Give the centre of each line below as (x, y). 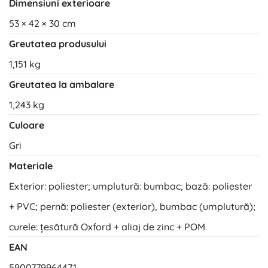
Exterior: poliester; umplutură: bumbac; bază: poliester (130, 186)
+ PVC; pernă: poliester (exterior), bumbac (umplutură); (132, 207)
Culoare (27, 125)
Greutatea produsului (58, 44)
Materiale (31, 166)
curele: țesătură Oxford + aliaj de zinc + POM (107, 227)
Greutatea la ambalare (62, 85)
